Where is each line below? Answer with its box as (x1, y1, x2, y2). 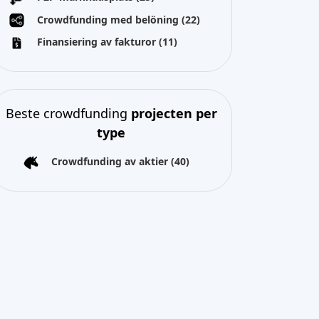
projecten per (130, 105, 217, 122)
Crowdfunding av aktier (51, 155, 171, 168)
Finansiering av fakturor (37, 35, 159, 49)
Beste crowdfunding (5, 105, 131, 122)
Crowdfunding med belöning (37, 12, 182, 26)
